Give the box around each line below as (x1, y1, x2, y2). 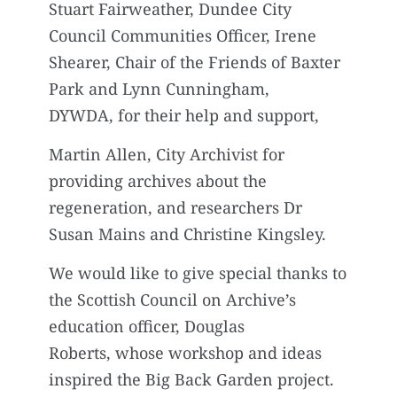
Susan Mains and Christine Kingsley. (49, 222, 331, 245)
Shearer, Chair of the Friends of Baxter (49, 51, 340, 73)
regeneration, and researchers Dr (49, 196, 302, 218)
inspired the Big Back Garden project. (49, 369, 334, 391)
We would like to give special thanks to (49, 262, 346, 284)
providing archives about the (49, 169, 267, 191)
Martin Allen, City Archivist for (49, 143, 284, 165)
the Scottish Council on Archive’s (49, 289, 296, 311)
